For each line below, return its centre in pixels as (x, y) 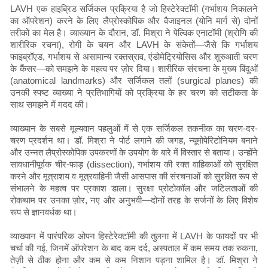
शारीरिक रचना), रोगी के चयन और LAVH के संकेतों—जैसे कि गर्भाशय (134, 45)
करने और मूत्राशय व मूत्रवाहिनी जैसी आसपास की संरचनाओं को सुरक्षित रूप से (134, 176)
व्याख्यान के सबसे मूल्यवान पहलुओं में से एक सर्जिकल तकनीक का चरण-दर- (134, 129)
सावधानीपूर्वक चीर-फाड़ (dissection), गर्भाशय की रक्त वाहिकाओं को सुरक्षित (134, 165)
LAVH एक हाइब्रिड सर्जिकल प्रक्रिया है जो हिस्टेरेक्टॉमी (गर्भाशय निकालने (134, 9)
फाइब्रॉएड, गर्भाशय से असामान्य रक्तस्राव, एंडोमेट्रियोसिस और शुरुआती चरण (134, 57)
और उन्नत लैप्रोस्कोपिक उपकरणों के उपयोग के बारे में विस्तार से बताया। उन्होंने (134, 153)
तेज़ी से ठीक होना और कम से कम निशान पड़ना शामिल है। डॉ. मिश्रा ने (134, 260)
